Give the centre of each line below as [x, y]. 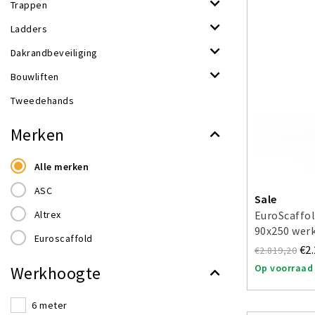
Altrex [47, 214]
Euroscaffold [63, 238]
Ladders [29, 29]
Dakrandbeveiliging [54, 53]
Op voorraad [284, 268]
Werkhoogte [56, 273]
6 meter [50, 305]
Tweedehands [43, 101]
